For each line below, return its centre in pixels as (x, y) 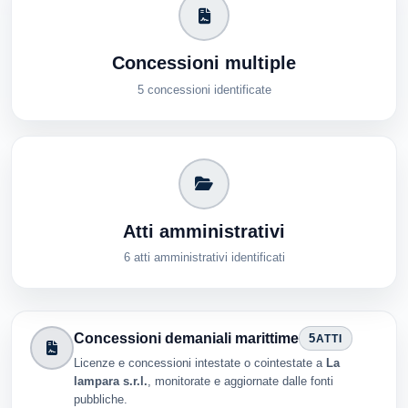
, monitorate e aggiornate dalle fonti (240, 382)
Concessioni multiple (204, 63)
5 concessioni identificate (204, 89)
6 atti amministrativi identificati (204, 257)
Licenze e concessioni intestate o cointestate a (200, 363)
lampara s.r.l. (111, 382)
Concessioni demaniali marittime (186, 338)
